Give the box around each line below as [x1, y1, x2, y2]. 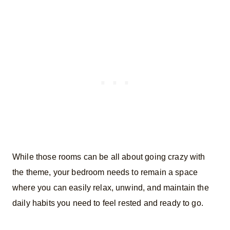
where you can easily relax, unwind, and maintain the [12, 183, 209, 192]
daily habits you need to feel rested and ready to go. [12, 198, 203, 207]
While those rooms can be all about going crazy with [12, 152, 205, 161]
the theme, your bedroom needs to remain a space [12, 167, 198, 177]
